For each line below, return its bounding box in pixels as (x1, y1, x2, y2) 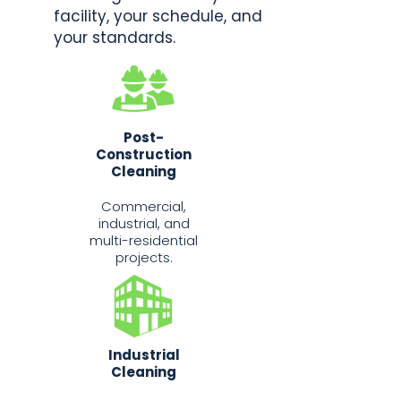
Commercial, (101, 197, 186, 216)
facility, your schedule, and (54, 5, 262, 27)
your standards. (54, 27, 175, 48)
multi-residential (90, 231, 198, 250)
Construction (96, 145, 192, 164)
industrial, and (98, 214, 190, 233)
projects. (115, 248, 173, 267)
